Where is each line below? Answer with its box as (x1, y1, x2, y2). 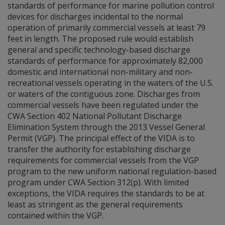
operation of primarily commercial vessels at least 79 (8, 22, 205, 33)
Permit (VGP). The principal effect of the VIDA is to (8, 133, 195, 144)
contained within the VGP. (8, 210, 103, 221)
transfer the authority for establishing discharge (8, 144, 191, 155)
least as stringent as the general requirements (8, 199, 183, 210)
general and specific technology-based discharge (8, 44, 190, 55)
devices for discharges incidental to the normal (8, 11, 183, 22)
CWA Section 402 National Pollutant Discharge (8, 110, 182, 122)
